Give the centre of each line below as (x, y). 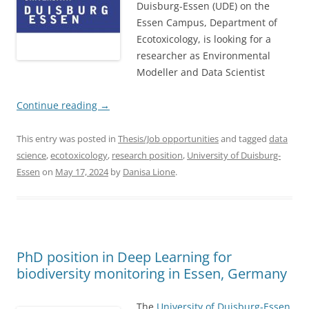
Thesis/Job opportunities (168, 138)
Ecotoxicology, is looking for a (204, 39)
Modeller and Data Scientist (201, 72)
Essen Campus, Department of (207, 22)
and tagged (244, 138)
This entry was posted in (67, 138)
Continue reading (58, 105)
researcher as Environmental (203, 55)
